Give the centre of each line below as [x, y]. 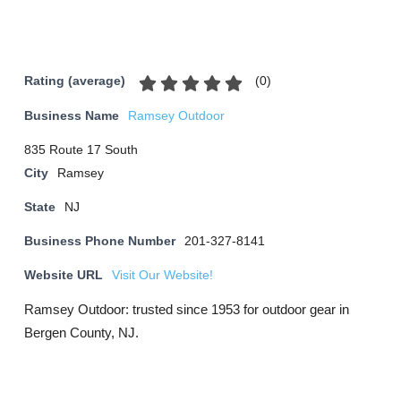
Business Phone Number [100, 241]
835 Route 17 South [81, 150]
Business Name [72, 116]
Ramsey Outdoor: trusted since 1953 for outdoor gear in [187, 309]
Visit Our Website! [162, 275]
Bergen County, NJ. [81, 333]
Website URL [64, 275]
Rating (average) [75, 81]
